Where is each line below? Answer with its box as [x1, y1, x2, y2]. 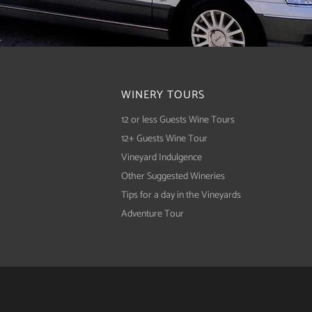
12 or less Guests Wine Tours [121, 112, 235, 128]
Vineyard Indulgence [121, 150, 202, 166]
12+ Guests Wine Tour [121, 131, 208, 147]
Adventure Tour [121, 206, 184, 222]
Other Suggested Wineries [121, 169, 225, 185]
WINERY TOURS [121, 86, 205, 104]
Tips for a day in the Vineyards [121, 187, 241, 203]
